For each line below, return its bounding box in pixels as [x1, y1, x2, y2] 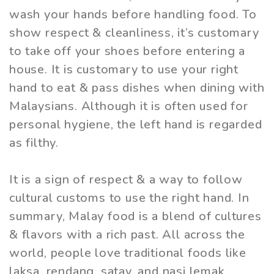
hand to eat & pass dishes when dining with [9, 79, 265, 96]
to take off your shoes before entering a [9, 42, 245, 59]
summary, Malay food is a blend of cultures [9, 207, 262, 224]
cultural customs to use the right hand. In [9, 189, 250, 206]
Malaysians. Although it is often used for [9, 97, 248, 114]
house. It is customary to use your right [9, 61, 239, 78]
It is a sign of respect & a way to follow [9, 171, 243, 188]
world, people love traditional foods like [9, 244, 246, 261]
